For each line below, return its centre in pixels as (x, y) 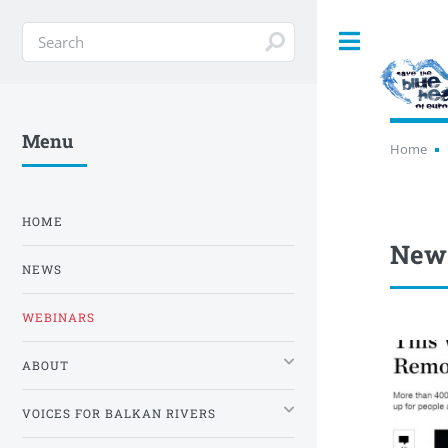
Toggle (402, 41)
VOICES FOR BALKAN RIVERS (119, 413)
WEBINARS (58, 317)
